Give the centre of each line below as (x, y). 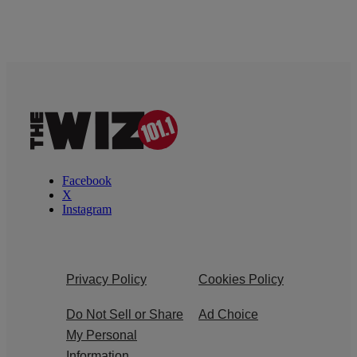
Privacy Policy (106, 280)
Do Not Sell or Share (125, 315)
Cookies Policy (241, 280)
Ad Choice (228, 315)
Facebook (87, 181)
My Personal (102, 335)
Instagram (87, 210)
